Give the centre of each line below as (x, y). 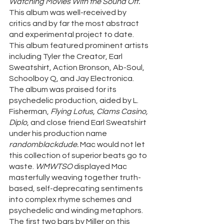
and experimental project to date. (72, 35)
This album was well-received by (68, 13)
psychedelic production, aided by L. (74, 101)
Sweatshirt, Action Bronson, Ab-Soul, (77, 68)
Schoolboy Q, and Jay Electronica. (72, 79)
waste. (22, 167)
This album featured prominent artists (79, 46)
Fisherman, (30, 112)
